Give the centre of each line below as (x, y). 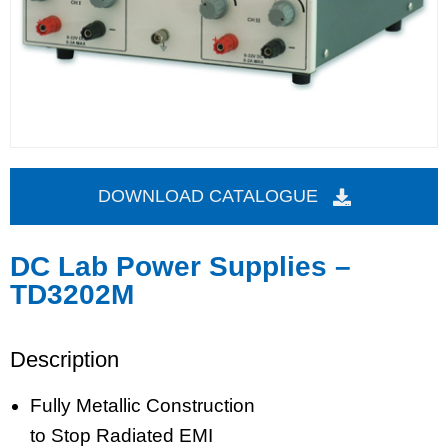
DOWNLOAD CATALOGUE (207, 196)
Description (64, 359)
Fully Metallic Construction (142, 405)
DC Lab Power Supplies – (180, 266)
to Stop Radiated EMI (121, 435)
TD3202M (72, 294)
